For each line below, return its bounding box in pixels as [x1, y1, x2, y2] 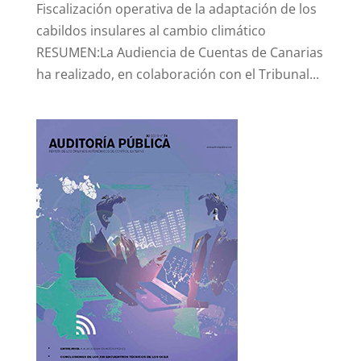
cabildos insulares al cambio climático [35, 22, 266, 40]
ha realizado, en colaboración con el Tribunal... [35, 65, 319, 84]
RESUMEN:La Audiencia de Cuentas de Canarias [35, 44, 323, 62]
